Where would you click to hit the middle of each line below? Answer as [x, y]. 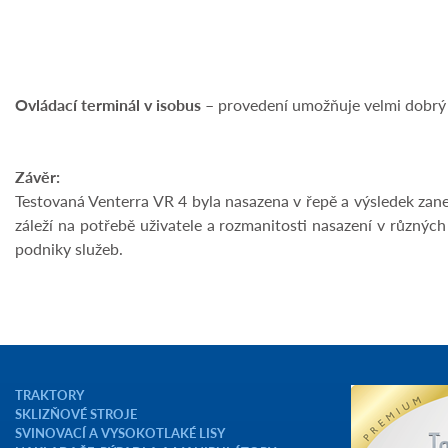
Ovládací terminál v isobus [108, 105]
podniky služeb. [69, 249]
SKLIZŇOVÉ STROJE [76, 414]
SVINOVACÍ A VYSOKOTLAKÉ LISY [120, 433]
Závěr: [37, 177]
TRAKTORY [49, 395]
